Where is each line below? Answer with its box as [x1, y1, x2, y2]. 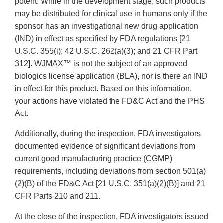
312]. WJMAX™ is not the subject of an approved [15, 59, 187, 68]
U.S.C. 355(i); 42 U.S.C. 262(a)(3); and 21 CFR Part [15, 47, 197, 56]
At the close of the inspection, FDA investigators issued [15, 212, 208, 221]
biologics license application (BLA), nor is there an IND [15, 72, 208, 81]
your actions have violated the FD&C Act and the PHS [15, 97, 205, 106]
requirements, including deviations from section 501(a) [15, 167, 206, 176]
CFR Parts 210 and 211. [15, 192, 100, 201]
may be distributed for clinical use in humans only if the [15, 9, 207, 18]
